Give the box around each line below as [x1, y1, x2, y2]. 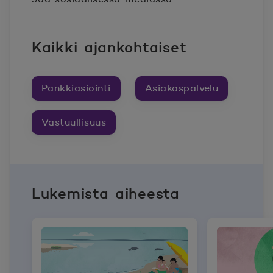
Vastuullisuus [41, 116, 107, 128]
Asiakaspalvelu [144, 82, 219, 94]
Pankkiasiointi [41, 82, 111, 94]
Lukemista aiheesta [32, 184, 180, 202]
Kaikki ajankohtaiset [32, 38, 187, 56]
